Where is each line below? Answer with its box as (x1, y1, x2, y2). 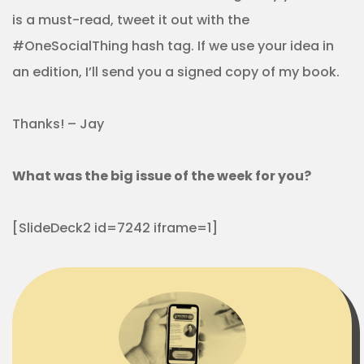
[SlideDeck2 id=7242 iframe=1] (12, 219, 218, 237)
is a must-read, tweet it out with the (12, 11, 249, 29)
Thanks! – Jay (12, 115, 104, 133)
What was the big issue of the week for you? (12, 167, 311, 185)
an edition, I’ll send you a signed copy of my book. (12, 63, 340, 81)
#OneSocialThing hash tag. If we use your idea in (12, 37, 334, 55)
